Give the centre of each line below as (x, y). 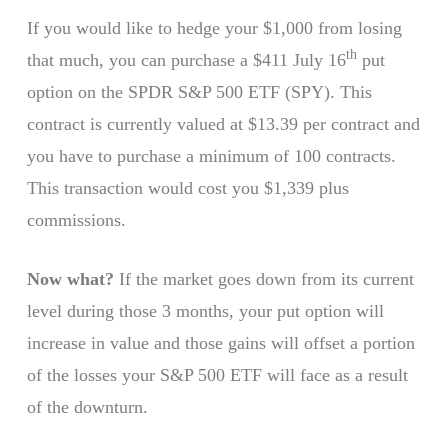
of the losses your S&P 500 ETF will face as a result (217, 375)
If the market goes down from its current (263, 279)
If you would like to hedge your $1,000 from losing (214, 28)
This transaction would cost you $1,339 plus (187, 188)
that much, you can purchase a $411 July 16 (186, 60)
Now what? (70, 279)
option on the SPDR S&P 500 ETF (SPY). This (199, 92)
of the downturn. (87, 407)
